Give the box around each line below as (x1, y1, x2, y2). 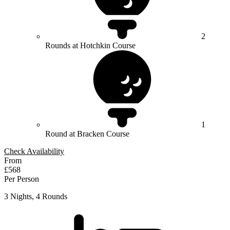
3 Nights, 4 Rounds (4, 192, 67, 201)
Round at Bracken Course (45, 129, 129, 139)
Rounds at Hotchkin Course (45, 41, 136, 50)
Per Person (4, 175, 39, 184)
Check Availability (4, 147, 64, 156)
